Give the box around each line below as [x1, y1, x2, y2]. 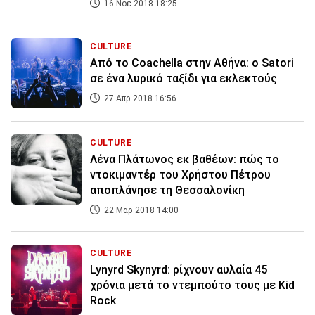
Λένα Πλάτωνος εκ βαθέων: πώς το [90, 153, 279, 167]
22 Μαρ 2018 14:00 [102, 205, 179, 216]
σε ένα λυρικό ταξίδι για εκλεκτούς [90, 72, 277, 86]
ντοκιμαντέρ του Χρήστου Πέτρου [90, 168, 271, 182]
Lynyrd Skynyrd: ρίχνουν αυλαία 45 [90, 263, 267, 277]
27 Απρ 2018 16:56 [102, 94, 176, 104]
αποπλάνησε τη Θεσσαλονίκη [90, 184, 245, 198]
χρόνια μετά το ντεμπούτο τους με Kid [90, 278, 295, 292]
